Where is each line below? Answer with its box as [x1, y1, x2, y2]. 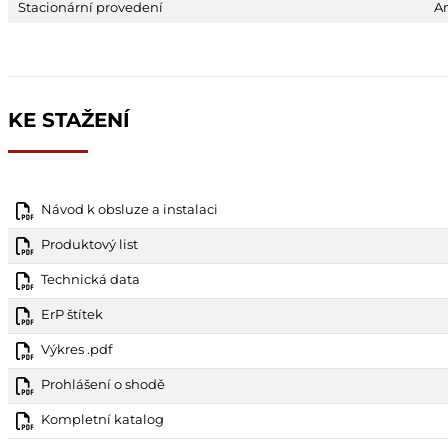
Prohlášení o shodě [41, 375, 165, 392]
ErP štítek [41, 305, 103, 322]
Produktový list [41, 235, 138, 252]
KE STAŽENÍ [8, 107, 130, 132]
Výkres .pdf [41, 340, 112, 357]
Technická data [41, 270, 140, 287]
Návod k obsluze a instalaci [41, 200, 218, 217]
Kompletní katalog [41, 410, 164, 427]
